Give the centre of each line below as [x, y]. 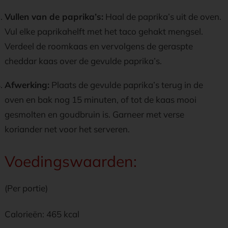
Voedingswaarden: [71, 161]
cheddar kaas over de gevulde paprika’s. [83, 61]
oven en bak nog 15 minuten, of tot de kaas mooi [101, 99]
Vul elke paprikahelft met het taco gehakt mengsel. [104, 31]
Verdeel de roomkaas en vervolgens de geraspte [99, 46]
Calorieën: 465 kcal [42, 214]
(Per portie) [26, 188]
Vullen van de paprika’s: [54, 17]
